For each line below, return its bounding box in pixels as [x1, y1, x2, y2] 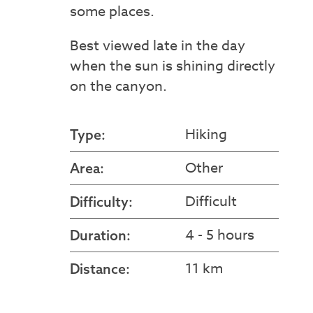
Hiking [184, 124, 227, 145]
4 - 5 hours [184, 224, 254, 245]
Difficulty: [69, 192, 133, 210]
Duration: [69, 226, 131, 244]
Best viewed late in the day [69, 36, 245, 57]
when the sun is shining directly [69, 56, 275, 77]
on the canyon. [69, 76, 167, 97]
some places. [69, 1, 154, 22]
